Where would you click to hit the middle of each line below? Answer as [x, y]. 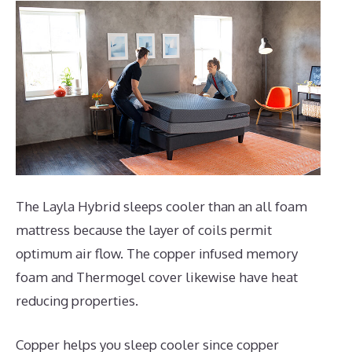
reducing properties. [77, 301]
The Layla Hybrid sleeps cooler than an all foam [161, 207]
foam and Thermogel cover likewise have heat [157, 277]
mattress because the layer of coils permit [144, 230]
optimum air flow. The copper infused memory [157, 254]
